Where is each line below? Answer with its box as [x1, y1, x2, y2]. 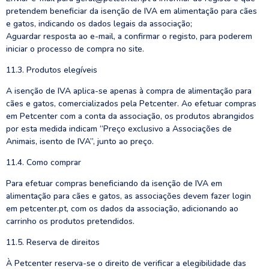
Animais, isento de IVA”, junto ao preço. [6, 136, 154, 147]
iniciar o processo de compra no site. [6, 43, 144, 55]
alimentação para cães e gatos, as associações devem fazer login [6, 190, 251, 202]
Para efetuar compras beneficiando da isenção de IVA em [6, 178, 222, 189]
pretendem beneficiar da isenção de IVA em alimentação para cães [6, 5, 257, 17]
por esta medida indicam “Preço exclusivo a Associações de [6, 123, 232, 134]
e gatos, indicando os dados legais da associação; [6, 18, 192, 29]
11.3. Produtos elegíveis [6, 64, 97, 76]
